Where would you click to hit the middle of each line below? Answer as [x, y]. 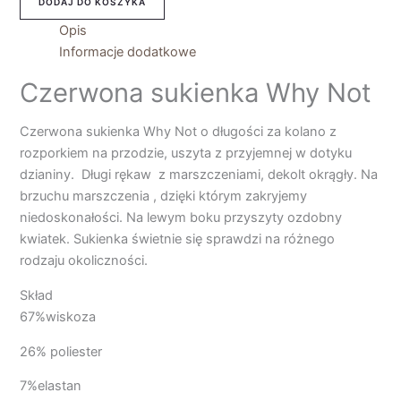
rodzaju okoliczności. [84, 261]
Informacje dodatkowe [128, 51]
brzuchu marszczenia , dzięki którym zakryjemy [164, 196]
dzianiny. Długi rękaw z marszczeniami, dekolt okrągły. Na [199, 175]
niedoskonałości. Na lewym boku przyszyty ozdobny [181, 218]
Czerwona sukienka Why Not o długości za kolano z [179, 132]
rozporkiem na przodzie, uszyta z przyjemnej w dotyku [186, 154]
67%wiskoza [58, 316]
